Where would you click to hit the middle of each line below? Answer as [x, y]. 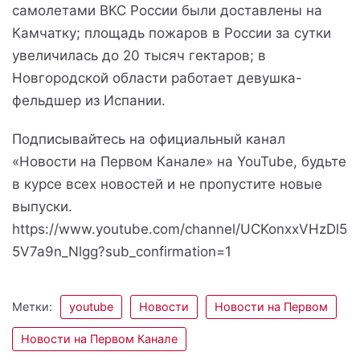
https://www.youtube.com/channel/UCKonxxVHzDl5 [180, 229]
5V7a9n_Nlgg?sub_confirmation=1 [122, 252]
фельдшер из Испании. [89, 100]
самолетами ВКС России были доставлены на [167, 10]
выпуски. [42, 207]
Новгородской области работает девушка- [157, 78]
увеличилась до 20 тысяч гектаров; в [139, 55]
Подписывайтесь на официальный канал [149, 139]
